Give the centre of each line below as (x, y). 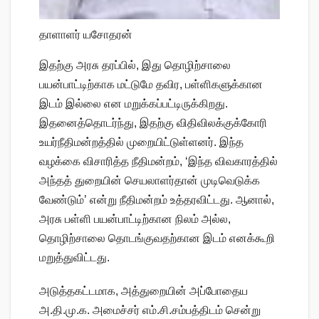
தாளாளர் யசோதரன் (86, 35)
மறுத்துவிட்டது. (74, 258)
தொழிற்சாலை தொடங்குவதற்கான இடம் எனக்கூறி (157, 239)
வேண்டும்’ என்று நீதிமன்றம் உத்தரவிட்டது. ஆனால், (157, 200)
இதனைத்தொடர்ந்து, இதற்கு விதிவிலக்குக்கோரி (153, 123)
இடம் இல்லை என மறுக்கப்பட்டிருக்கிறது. (134, 104)
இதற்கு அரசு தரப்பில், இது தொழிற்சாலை (135, 66)
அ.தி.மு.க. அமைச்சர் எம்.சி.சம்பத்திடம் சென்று (150, 310)
